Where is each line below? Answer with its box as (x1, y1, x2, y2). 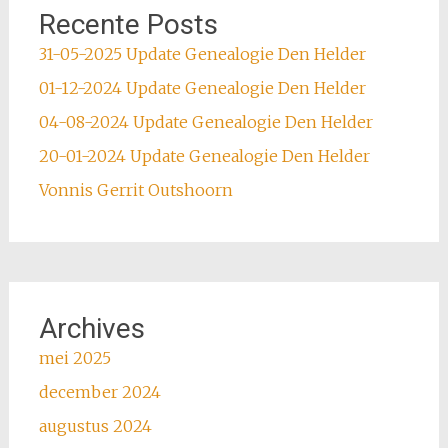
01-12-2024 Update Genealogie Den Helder (38, 78, 366, 98)
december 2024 (38, 382, 161, 402)
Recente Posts (38, 8, 218, 41)
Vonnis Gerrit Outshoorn (38, 180, 233, 200)
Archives (38, 312, 145, 345)
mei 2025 (38, 348, 111, 368)
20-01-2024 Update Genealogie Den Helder (38, 146, 370, 166)
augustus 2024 (38, 416, 152, 436)
